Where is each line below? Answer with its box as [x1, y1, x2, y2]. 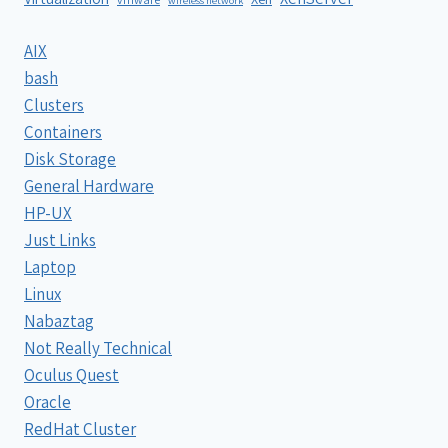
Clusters [24, 93, 84, 116]
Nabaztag [24, 309, 94, 332]
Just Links [24, 228, 96, 251]
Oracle [24, 390, 71, 413]
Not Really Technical [24, 336, 172, 359]
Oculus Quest [24, 363, 119, 386]
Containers [24, 120, 102, 143]
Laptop [24, 255, 76, 278]
